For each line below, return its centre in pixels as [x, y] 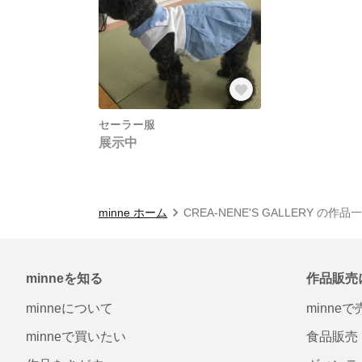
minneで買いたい [76, 336]
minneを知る [64, 278]
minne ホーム [133, 212]
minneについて [69, 308]
